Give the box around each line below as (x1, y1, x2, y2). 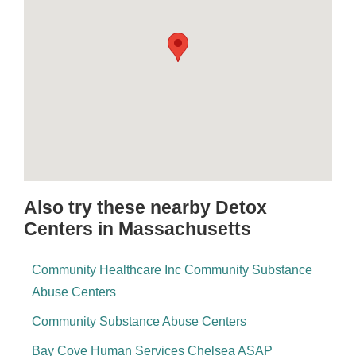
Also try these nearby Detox (24, 197, 267, 218)
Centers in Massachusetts (24, 219, 251, 239)
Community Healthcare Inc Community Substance (32, 263, 312, 277)
